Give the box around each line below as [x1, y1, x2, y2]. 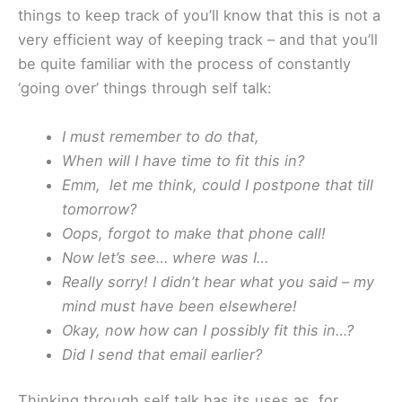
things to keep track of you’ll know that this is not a [18, 6, 380, 25]
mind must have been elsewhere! [62, 296, 298, 315]
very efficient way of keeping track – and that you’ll [18, 31, 378, 49]
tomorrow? [62, 199, 137, 218]
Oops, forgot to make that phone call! [62, 223, 327, 242]
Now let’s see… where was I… [62, 248, 269, 267]
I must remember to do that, [62, 127, 260, 145]
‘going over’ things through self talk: [18, 79, 272, 98]
